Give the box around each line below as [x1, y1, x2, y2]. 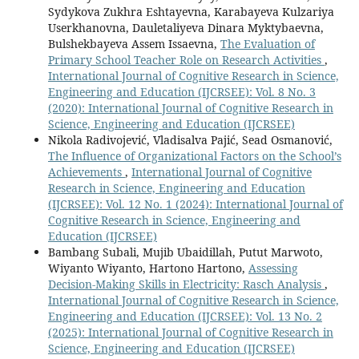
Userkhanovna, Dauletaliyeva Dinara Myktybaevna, [47, 19, 324, 35]
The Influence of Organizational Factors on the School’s [47, 147, 341, 163]
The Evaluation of [220, 35, 315, 51]
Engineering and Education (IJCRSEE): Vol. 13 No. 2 [47, 308, 322, 324]
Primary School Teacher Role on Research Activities [47, 51, 325, 67]
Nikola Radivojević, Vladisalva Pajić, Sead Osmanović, [47, 131, 333, 147]
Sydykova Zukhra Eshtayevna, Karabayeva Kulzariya [47, 3, 334, 19]
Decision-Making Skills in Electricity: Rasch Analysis [47, 276, 325, 292]
